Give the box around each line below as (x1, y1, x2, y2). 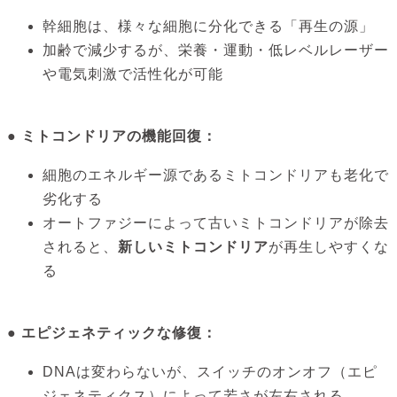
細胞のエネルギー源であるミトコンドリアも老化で (43, 167, 389, 183)
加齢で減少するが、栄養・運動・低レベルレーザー (43, 42, 389, 58)
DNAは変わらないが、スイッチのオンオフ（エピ (43, 364, 378, 380)
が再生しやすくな (269, 239, 389, 255)
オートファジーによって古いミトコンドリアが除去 (43, 215, 389, 231)
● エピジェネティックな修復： (7, 325, 217, 341)
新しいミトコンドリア (118, 239, 269, 255)
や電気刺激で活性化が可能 (43, 66, 223, 82)
